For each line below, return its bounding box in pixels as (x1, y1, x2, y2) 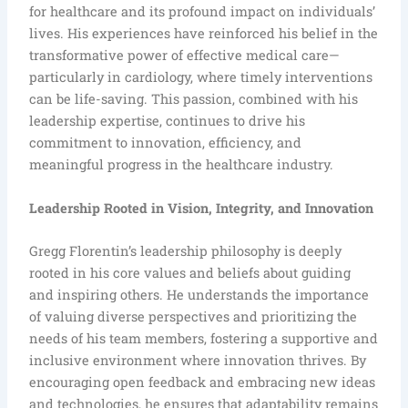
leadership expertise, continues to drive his (29, 112, 306, 130)
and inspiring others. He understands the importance (29, 285, 370, 303)
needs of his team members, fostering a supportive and (29, 329, 379, 347)
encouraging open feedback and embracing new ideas (29, 372, 376, 391)
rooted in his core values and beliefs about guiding (29, 263, 352, 281)
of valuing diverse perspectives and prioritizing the (29, 307, 358, 325)
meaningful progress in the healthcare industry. (29, 156, 334, 174)
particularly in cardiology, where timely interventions (29, 68, 373, 87)
